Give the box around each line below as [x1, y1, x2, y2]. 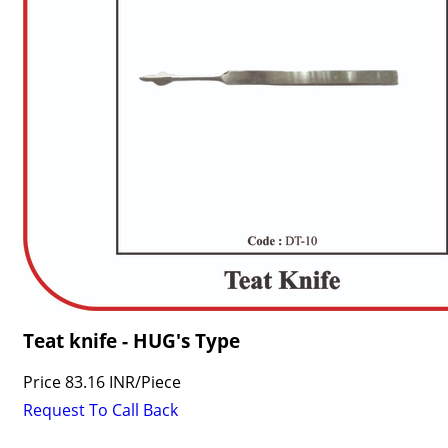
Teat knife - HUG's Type [22, 328, 240, 353]
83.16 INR [64, 371, 135, 393]
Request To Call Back [22, 399, 178, 421]
